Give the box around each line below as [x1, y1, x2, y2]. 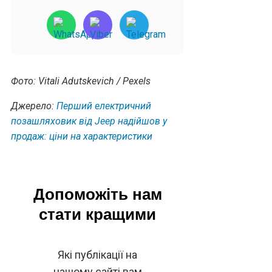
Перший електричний [56, 100, 151, 112]
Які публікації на [58, 248, 138, 261]
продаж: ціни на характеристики [11, 130, 152, 142]
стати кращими [39, 205, 157, 223]
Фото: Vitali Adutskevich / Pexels [11, 75, 151, 87]
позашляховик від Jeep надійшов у [11, 115, 167, 127]
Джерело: [11, 100, 56, 112]
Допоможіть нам [33, 185, 162, 203]
